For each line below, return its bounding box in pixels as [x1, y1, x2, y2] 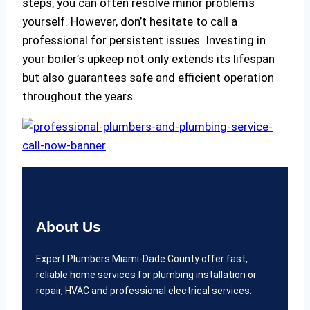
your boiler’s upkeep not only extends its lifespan [22, 52, 275, 66]
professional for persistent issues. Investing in [22, 33, 266, 48]
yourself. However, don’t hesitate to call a [22, 15, 237, 29]
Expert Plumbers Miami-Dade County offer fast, [36, 253, 248, 265]
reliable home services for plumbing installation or [36, 269, 257, 281]
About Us [36, 219, 101, 235]
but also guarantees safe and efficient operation [22, 71, 274, 85]
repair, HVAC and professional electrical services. [36, 285, 252, 297]
